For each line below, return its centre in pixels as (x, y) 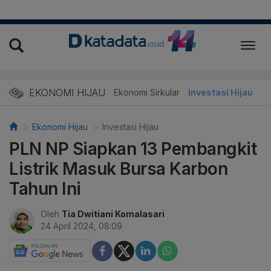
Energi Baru (82, 93)
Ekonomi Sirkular (147, 93)
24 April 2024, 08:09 (81, 226)
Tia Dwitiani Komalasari (113, 214)
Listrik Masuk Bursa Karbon (118, 169)
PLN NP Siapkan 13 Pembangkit (133, 149)
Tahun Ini (45, 189)
